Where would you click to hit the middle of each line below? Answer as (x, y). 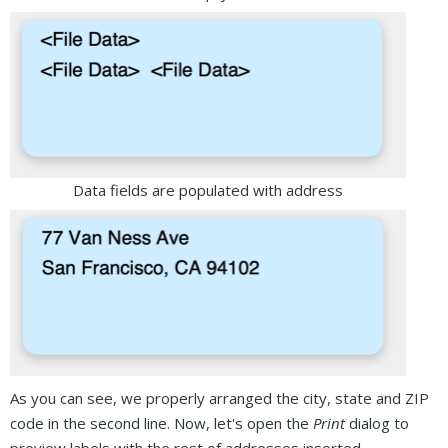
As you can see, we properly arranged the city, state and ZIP (219, 398)
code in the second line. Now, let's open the (161, 423)
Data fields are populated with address (208, 189)
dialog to (377, 423)
